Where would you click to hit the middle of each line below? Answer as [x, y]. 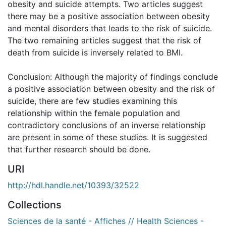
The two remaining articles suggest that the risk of [104, 40]
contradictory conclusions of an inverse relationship [107, 125]
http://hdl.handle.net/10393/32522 [73, 185]
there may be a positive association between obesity [109, 16]
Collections [35, 205]
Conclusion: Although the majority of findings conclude [113, 76]
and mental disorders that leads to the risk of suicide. [110, 28]
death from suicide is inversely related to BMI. [95, 52]
